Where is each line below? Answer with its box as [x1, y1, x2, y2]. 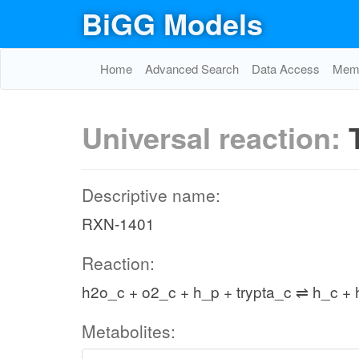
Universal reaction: [82, 116, 349, 158]
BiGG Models [82, 2, 263, 44]
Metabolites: [82, 319, 175, 343]
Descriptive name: [82, 183, 220, 207]
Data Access [252, 60, 320, 77]
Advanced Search [145, 60, 239, 77]
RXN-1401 [82, 212, 155, 234]
